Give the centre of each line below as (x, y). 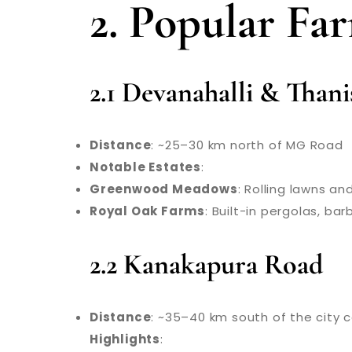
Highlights (125, 339)
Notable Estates (145, 167)
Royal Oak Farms (147, 211)
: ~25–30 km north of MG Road (247, 145)
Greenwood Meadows (164, 189)
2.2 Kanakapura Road (206, 264)
